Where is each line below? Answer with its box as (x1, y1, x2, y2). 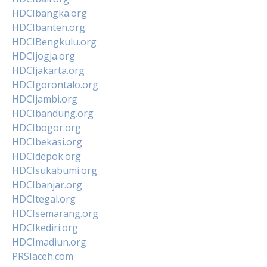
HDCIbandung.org (12, 106, 94, 120)
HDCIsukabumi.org (12, 163, 97, 177)
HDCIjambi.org (12, 92, 77, 105)
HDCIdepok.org (12, 149, 81, 163)
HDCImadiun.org (12, 235, 86, 249)
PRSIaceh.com (12, 249, 73, 263)
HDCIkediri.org (12, 221, 78, 234)
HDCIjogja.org (12, 49, 75, 63)
